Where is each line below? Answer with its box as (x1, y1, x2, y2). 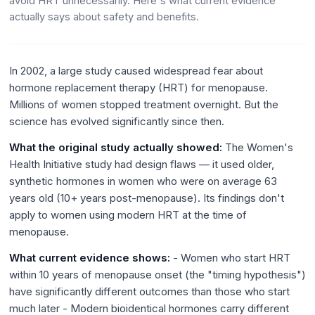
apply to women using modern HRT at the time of (9, 207, 247, 221)
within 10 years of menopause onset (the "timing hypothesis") (9, 267, 306, 281)
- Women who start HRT (170, 250, 290, 264)
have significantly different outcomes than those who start (9, 284, 290, 298)
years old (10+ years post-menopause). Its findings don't (9, 191, 284, 205)
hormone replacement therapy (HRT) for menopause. (9, 80, 268, 94)
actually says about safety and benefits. (9, 10, 199, 23)
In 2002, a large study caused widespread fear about (9, 63, 263, 77)
